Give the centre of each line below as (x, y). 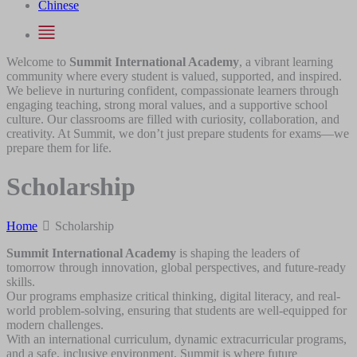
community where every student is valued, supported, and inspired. (174, 76)
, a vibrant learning (286, 61)
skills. (21, 281)
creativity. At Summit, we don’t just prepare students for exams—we (178, 133)
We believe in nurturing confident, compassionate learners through (173, 90)
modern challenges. (55, 324)
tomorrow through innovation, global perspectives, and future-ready (176, 267)
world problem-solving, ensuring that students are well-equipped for (177, 310)
